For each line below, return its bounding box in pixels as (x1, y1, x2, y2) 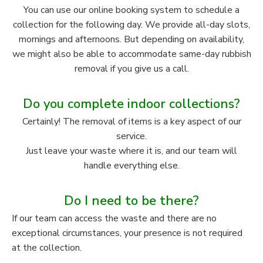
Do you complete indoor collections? (23, 95, 240, 113)
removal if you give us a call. (74, 62, 189, 76)
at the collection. (12, 241, 82, 255)
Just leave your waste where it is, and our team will (26, 144, 237, 158)
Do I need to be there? (64, 192, 199, 210)
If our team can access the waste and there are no (12, 212, 217, 225)
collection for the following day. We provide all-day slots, (13, 18, 250, 32)
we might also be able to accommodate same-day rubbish (12, 48, 251, 61)
